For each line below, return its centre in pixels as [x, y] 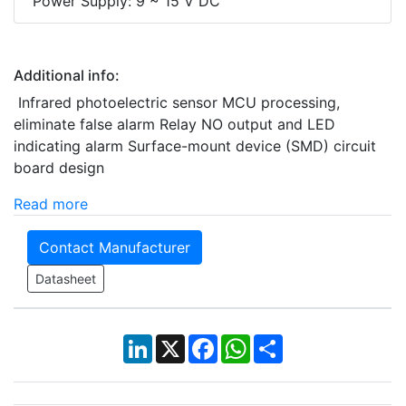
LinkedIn [180, 342]
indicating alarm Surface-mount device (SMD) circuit [195, 146]
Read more [51, 204]
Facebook [251, 342]
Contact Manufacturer [115, 248]
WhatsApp [285, 342]
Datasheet [66, 279]
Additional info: [67, 76]
